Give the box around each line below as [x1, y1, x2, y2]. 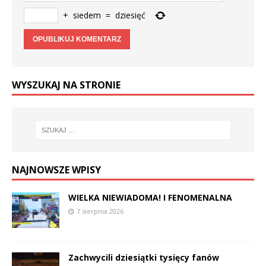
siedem [73, 9, 101, 21]
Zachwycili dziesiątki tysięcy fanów [68, 252, 219, 264]
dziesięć [115, 9, 145, 21]
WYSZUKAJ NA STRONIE [12, 78, 121, 92]
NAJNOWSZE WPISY [12, 163, 101, 177]
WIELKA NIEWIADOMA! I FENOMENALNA [68, 192, 232, 204]
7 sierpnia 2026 [77, 207, 123, 216]
